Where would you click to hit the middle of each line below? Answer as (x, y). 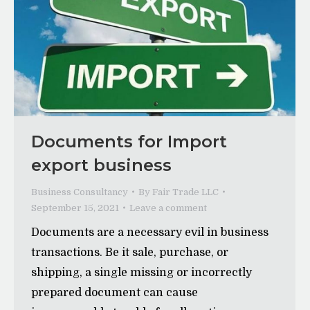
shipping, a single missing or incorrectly (142, 272)
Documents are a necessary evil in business (150, 232)
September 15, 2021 (75, 208)
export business (101, 165)
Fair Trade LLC (185, 192)
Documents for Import (129, 141)
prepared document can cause (115, 292)
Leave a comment (168, 208)
